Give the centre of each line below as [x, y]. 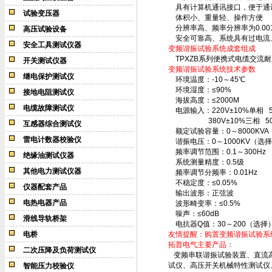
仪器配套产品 [45, 187]
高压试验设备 [45, 29]
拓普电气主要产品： [201, 245]
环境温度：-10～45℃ [208, 80]
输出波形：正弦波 [201, 193]
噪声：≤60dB [193, 214]
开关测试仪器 [45, 61]
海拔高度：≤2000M [205, 100]
